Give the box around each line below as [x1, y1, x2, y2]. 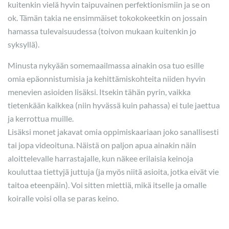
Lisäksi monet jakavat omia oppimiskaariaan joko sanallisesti [8, 127, 219, 137]
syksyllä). [8, 39, 39, 50]
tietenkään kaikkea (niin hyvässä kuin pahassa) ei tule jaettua [8, 100, 220, 110]
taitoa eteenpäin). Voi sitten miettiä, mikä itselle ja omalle [8, 180, 207, 190]
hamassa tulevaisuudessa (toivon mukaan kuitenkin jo [8, 26, 196, 36]
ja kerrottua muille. [8, 113, 74, 124]
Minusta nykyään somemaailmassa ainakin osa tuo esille [8, 60, 204, 71]
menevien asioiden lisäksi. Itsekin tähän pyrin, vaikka [8, 87, 191, 97]
